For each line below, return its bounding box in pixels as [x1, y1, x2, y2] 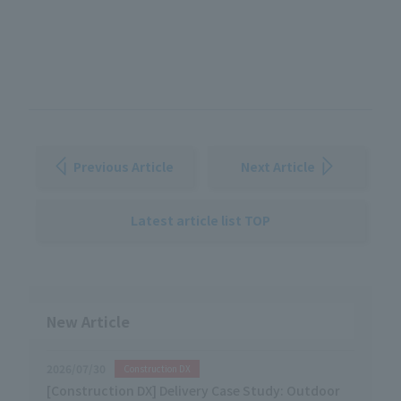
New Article [47, 310, 130, 332]
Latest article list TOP [131, 210, 270, 229]
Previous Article [73, 157, 174, 175]
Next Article [240, 157, 315, 175]
